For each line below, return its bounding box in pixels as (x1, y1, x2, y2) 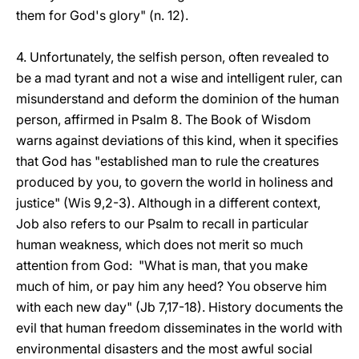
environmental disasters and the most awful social (16, 341, 313, 357)
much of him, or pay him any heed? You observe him (16, 278, 327, 294)
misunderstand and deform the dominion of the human (16, 91, 339, 107)
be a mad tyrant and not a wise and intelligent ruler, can (16, 70, 342, 86)
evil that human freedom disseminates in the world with (16, 320, 342, 336)
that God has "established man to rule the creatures (16, 153, 319, 169)
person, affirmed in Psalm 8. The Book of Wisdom (16, 111, 311, 127)
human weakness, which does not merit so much (16, 236, 303, 252)
